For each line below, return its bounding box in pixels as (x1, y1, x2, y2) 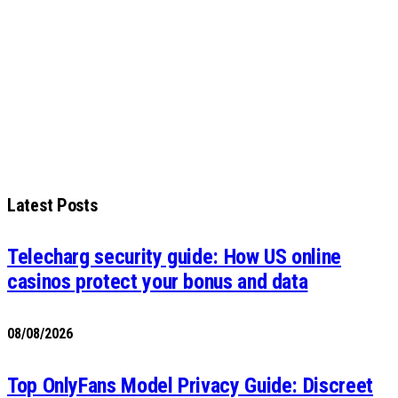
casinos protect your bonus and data (7, 268, 308, 294)
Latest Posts (7, 194, 98, 216)
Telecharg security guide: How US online (7, 243, 341, 269)
